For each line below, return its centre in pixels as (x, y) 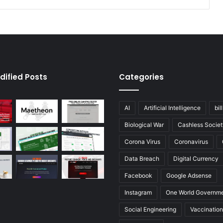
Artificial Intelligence (172, 108)
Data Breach (142, 158)
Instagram (138, 192)
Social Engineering (150, 209)
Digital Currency (196, 158)
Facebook (138, 175)
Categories (141, 77)
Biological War (144, 124)
